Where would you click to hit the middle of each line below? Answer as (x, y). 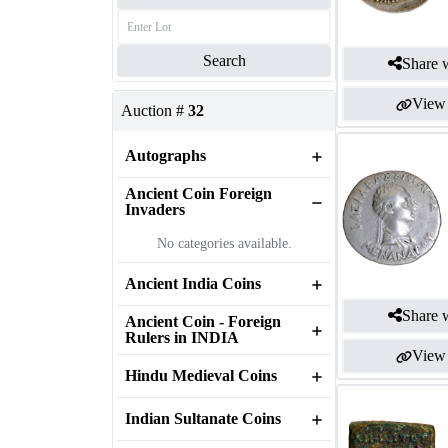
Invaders (155, 209)
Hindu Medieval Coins (201, 375)
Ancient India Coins (193, 283)
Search (224, 60)
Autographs (165, 155)
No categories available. (224, 243)
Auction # (152, 110)
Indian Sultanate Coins (203, 418)
